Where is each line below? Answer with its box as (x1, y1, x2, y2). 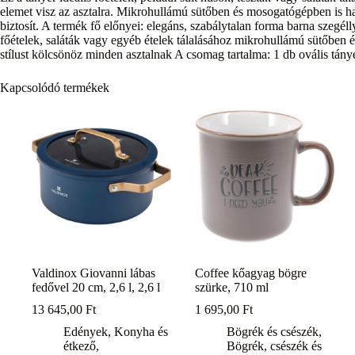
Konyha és (114, 324, 168, 338)
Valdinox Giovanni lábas (32, 265, 155, 280)
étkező (63, 338, 96, 353)
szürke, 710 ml (195, 280, 269, 294)
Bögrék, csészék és (227, 338, 323, 353)
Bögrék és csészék (227, 324, 319, 338)
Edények (63, 324, 108, 338)
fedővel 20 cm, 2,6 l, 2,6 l (32, 280, 160, 294)
